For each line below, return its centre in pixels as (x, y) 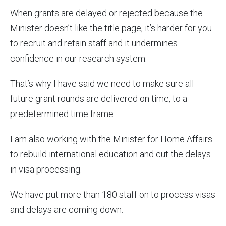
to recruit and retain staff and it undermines (94, 43)
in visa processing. (46, 169)
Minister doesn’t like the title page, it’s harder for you (111, 28)
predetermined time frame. (64, 114)
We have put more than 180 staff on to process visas (113, 195)
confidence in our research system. (78, 59)
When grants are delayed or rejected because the (106, 13)
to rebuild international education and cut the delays (110, 154)
